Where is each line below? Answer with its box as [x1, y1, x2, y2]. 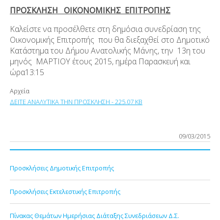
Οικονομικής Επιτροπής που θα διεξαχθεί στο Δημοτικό [10, 34, 210, 45]
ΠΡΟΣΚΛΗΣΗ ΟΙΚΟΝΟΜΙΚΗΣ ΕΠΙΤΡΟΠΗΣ [10, 4, 170, 16]
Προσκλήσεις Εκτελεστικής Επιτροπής [10, 187, 120, 196]
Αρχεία [10, 86, 29, 95]
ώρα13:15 [10, 66, 44, 78]
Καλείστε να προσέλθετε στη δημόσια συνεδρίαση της [10, 23, 201, 34]
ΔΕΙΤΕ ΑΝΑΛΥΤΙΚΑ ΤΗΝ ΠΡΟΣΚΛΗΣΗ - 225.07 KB [10, 97, 142, 106]
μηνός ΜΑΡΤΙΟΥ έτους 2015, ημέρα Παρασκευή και [10, 55, 191, 67]
